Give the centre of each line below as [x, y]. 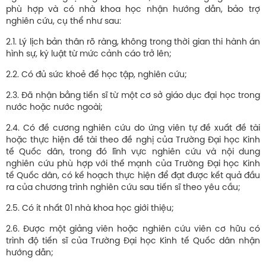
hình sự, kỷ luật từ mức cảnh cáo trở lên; [89, 55]
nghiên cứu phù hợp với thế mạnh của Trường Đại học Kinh [133, 164]
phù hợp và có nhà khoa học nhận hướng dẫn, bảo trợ [133, 10]
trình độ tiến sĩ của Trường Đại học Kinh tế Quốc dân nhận [133, 242]
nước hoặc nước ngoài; [54, 108]
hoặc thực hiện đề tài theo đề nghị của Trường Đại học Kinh [133, 141]
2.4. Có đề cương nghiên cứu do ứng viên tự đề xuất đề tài [133, 129]
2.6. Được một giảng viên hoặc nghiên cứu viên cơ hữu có [133, 230]
